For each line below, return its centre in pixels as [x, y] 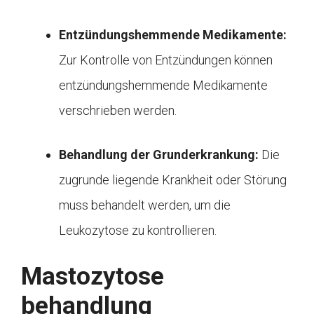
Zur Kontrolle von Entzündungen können [166, 60]
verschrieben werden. [118, 110]
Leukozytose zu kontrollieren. [138, 230]
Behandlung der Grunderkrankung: [160, 154]
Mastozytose [93, 276]
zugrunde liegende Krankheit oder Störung [173, 179]
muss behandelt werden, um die [145, 205]
